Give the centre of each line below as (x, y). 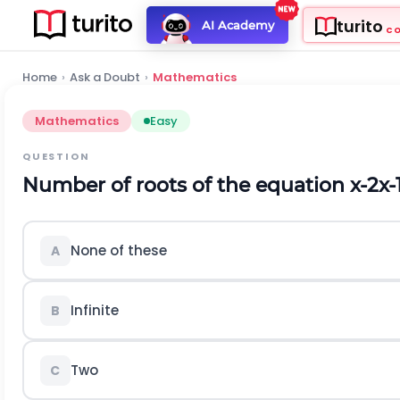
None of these (118, 250)
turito (359, 27)
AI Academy (237, 25)
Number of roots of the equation (186, 185)
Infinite (94, 310)
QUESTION (56, 156)
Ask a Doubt (105, 77)
